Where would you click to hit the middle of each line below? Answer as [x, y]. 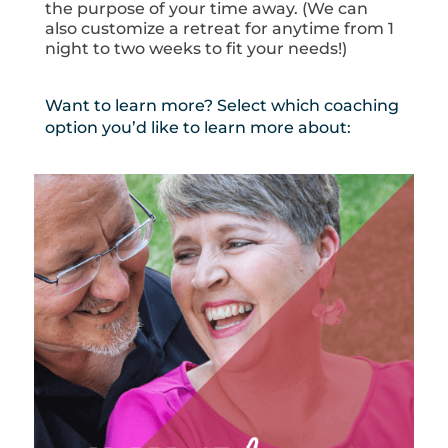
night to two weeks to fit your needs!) [195, 49]
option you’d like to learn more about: [197, 128]
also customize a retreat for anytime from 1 [219, 29]
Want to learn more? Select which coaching [221, 106]
